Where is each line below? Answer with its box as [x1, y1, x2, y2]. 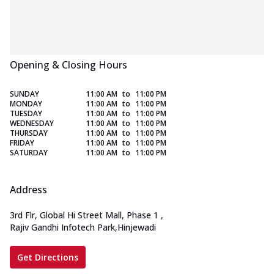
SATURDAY [10, 147, 48, 158]
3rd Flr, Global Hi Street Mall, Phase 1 [10, 209, 158, 221]
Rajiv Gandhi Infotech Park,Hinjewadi [10, 221, 156, 234]
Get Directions [17, 251, 78, 264]
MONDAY [10, 98, 42, 109]
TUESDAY [10, 108, 42, 119]
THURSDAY [10, 128, 48, 139]
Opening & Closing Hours [10, 58, 127, 72]
